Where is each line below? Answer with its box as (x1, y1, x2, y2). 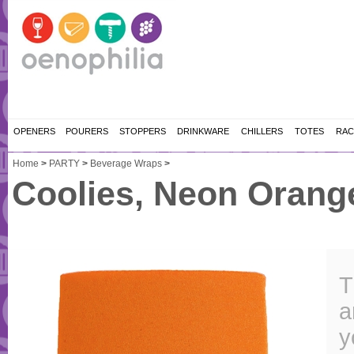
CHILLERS (240, 126, 283, 136)
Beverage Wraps (90, 158, 162, 169)
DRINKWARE (177, 126, 229, 136)
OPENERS (13, 126, 55, 136)
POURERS (66, 126, 108, 136)
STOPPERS (119, 126, 166, 136)
